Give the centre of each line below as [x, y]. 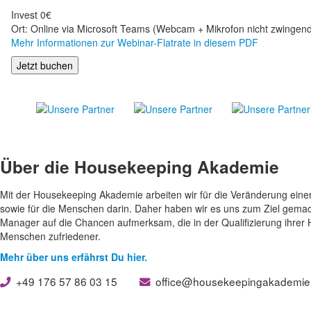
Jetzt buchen [45, 65]
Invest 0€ [31, 15]
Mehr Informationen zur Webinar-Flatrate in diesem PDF [135, 42]
